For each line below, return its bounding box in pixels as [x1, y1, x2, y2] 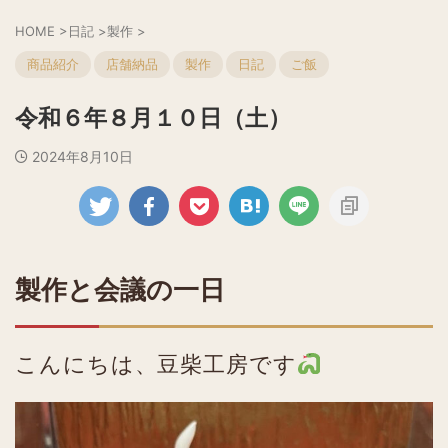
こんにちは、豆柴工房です [15, 351, 297, 377]
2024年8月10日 [32, 148, 133, 165]
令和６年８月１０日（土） [15, 104, 291, 132]
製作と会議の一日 [15, 273, 225, 305]
